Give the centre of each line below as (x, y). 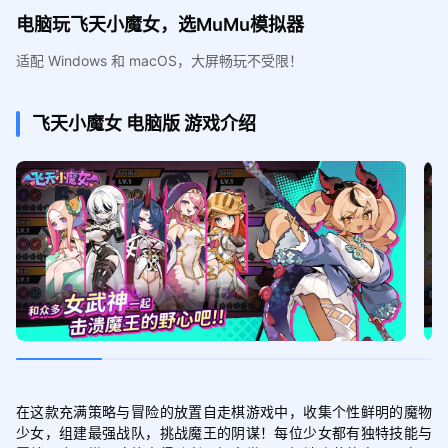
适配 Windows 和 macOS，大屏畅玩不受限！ (159, 60)
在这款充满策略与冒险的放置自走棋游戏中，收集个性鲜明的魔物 (224, 410)
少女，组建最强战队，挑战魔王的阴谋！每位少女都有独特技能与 (224, 431)
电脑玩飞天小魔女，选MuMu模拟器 (159, 24)
